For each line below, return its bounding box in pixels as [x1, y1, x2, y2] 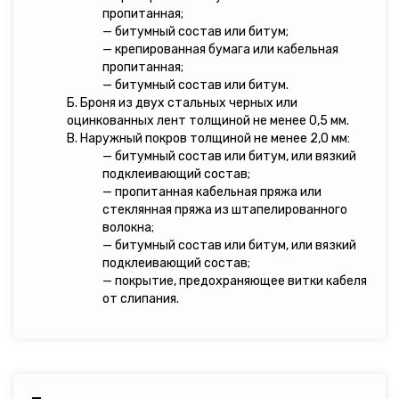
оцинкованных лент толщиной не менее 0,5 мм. [67, 112, 349, 128]
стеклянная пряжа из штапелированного [102, 201, 347, 217]
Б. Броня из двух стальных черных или [67, 94, 297, 110]
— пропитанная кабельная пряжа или [102, 183, 322, 199]
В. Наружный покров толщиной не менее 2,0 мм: [67, 130, 350, 146]
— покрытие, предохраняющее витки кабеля [102, 273, 367, 289]
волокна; [102, 219, 154, 235]
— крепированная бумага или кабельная [102, 41, 338, 57]
